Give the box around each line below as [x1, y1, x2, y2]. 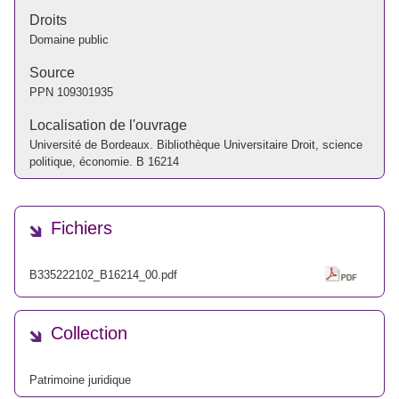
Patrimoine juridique [29, 372, 131, 387]
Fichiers [51, 218, 112, 239]
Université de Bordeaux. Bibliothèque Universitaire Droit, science [29, 137, 362, 151]
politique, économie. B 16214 [29, 154, 179, 168]
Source [29, 64, 75, 80]
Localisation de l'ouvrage [29, 117, 187, 133]
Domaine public [29, 32, 109, 46]
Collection [51, 323, 127, 344]
